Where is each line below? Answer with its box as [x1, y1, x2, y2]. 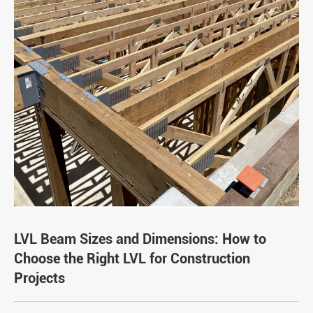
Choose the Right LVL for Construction [14, 250, 250, 268]
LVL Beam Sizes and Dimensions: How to [14, 231, 266, 248]
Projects [14, 270, 65, 287]
